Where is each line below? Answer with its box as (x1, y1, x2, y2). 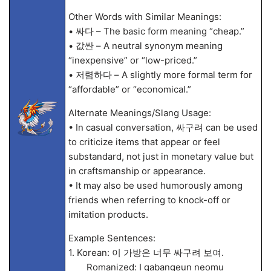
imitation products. (68, 209, 148, 220)
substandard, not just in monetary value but (68, 151, 253, 162)
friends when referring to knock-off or (68, 194, 230, 206)
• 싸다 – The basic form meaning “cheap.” (68, 25, 244, 37)
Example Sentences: (68, 232, 155, 244)
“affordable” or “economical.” (68, 83, 191, 95)
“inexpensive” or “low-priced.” (68, 54, 197, 66)
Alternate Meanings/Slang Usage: (68, 107, 211, 119)
